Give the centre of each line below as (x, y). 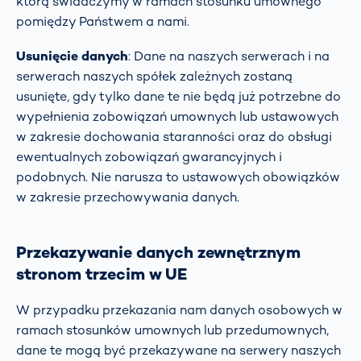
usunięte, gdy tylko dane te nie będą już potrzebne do (178, 96)
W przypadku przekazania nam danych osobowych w (179, 309)
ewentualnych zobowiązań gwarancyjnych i (149, 156)
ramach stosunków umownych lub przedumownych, (172, 330)
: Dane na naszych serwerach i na (229, 56)
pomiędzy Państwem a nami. (103, 21)
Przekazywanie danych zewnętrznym (158, 252)
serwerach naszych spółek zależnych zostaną (154, 76)
